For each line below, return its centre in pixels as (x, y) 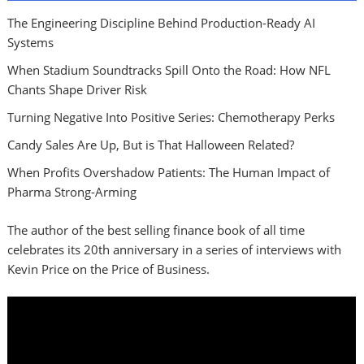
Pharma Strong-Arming (72, 192)
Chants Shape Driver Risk (78, 90)
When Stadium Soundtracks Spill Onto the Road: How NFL (169, 70)
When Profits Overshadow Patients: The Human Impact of (169, 173)
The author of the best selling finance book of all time (156, 230)
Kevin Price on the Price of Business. (109, 269)
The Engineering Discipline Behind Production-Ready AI (162, 23)
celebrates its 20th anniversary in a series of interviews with (175, 249)
